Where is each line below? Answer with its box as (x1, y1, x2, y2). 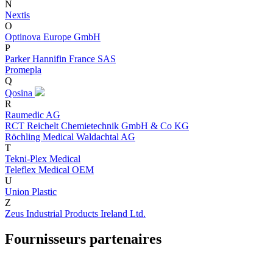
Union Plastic (5, 186, 57, 197)
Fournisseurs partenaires (5, 231, 161, 247)
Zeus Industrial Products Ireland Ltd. (5, 208, 146, 219)
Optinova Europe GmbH (5, 31, 101, 42)
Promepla (5, 64, 41, 75)
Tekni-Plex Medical (5, 153, 80, 164)
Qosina (5, 87, 35, 98)
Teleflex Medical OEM (5, 164, 94, 175)
